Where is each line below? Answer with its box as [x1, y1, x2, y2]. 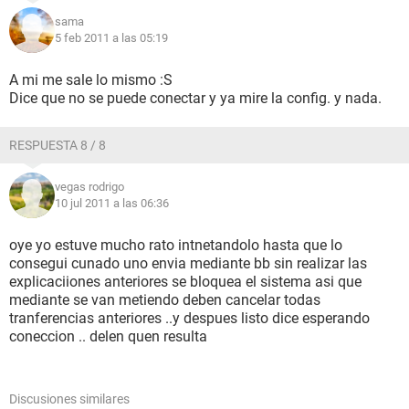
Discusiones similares [9, 392, 130, 406]
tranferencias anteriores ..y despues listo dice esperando [9, 309, 370, 327]
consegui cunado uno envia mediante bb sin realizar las [9, 255, 367, 272]
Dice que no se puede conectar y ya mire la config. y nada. [9, 89, 382, 107]
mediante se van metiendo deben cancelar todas [9, 291, 320, 309]
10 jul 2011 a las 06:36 [55, 196, 169, 210]
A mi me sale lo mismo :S [9, 71, 173, 89]
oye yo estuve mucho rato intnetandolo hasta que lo [9, 236, 342, 254]
